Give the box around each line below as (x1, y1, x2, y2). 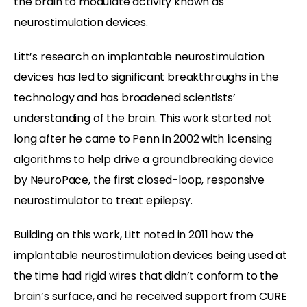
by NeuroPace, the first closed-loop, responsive (14, 171, 265, 188)
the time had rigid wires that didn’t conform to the (14, 267, 278, 284)
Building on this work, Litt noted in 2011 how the (14, 226, 254, 243)
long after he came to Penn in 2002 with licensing (14, 130, 273, 147)
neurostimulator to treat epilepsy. (14, 192, 193, 208)
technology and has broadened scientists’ (14, 89, 236, 106)
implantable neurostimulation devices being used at (14, 247, 287, 263)
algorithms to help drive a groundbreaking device (14, 151, 275, 167)
